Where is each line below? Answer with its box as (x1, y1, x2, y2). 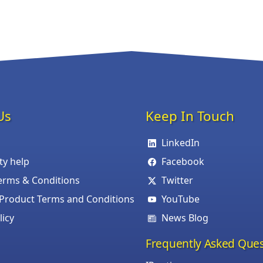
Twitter (161, 173, 194, 187)
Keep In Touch (146, 106, 234, 125)
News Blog (161, 211, 209, 224)
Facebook (161, 154, 205, 168)
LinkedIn (161, 136, 200, 149)
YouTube (161, 192, 200, 205)
